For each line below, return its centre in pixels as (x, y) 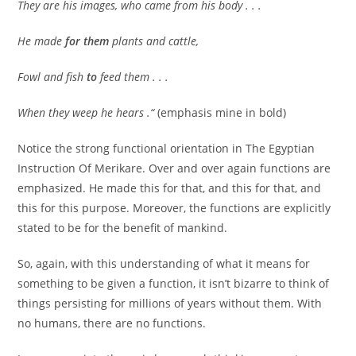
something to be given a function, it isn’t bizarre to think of (174, 284)
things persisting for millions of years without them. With (170, 304)
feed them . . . (133, 77)
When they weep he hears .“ (86, 113)
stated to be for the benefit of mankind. (123, 228)
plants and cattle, (154, 41)
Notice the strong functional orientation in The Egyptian (166, 149)
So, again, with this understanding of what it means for (164, 264)
